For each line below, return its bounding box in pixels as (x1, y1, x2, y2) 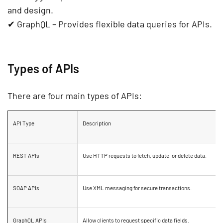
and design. (7, 4, 53, 16)
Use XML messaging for (83, 184, 141, 192)
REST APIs (13, 152, 39, 159)
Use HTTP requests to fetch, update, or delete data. (83, 152, 207, 159)
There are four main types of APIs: (7, 90, 142, 102)
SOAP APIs (13, 184, 39, 192)
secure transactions (141, 184, 190, 192)
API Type (13, 119, 34, 127)
